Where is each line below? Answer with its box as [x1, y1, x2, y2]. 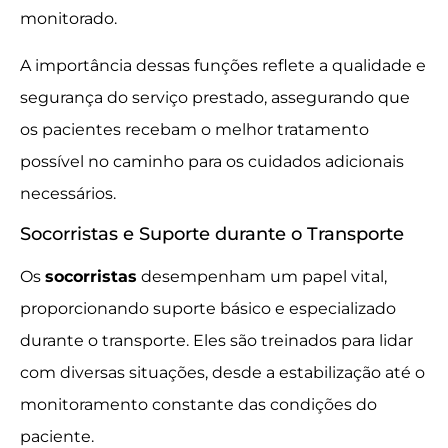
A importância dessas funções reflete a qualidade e [20, 55, 426, 75]
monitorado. [20, 9, 117, 29]
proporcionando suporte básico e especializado [20, 299, 396, 319]
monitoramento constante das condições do [20, 395, 377, 415]
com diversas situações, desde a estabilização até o [20, 363, 425, 383]
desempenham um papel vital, [137, 267, 387, 287]
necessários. [20, 183, 116, 203]
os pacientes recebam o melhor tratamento [20, 119, 369, 139]
